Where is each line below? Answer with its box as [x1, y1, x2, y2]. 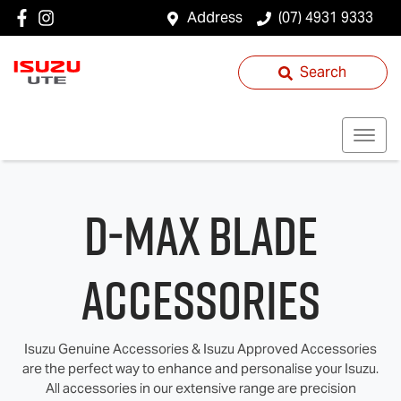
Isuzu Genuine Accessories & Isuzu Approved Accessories [24, 340, 377, 357]
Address [187, 8, 243, 27]
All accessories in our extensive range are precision [45, 380, 356, 397]
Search [300, 63, 347, 81]
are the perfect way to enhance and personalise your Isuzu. [22, 360, 379, 377]
